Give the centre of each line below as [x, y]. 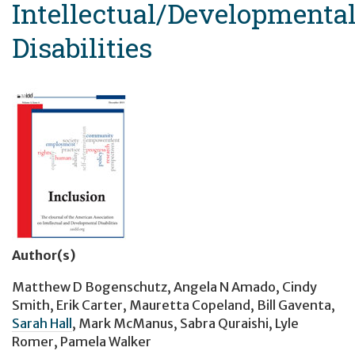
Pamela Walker [106, 341]
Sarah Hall [42, 323]
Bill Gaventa [294, 305]
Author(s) [44, 256]
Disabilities [82, 48]
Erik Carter [90, 305]
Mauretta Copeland [190, 305]
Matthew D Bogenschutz [90, 286]
